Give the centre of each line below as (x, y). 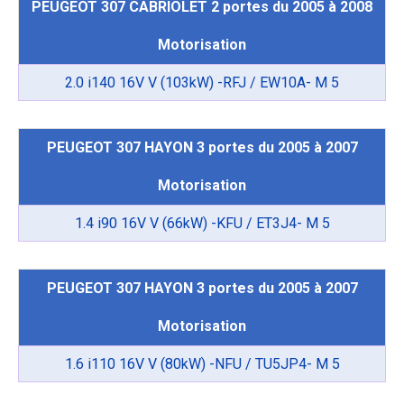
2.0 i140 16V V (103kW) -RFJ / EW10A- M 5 (202, 83)
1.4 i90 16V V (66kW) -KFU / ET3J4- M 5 (202, 224)
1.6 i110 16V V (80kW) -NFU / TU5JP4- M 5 (202, 364)
